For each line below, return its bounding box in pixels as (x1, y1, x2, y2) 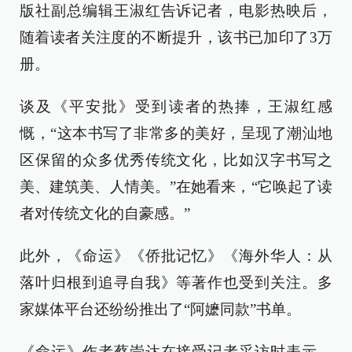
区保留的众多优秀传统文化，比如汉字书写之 (20, 152, 332, 169)
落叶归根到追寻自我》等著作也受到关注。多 (20, 274, 332, 291)
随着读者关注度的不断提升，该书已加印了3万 (20, 29, 332, 46)
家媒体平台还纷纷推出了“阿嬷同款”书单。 (20, 301, 301, 318)
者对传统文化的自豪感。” (20, 205, 190, 222)
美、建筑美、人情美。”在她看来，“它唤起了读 (20, 178, 332, 196)
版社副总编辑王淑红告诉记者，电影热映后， (20, 2, 332, 20)
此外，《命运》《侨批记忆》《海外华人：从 (20, 247, 332, 265)
